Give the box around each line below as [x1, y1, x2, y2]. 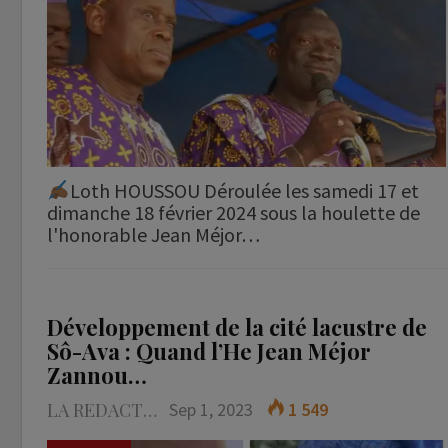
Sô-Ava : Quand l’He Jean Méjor [47, 335, 371, 366]
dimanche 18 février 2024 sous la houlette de [47, 199, 420, 225]
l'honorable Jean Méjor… [47, 221, 260, 247]
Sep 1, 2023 [169, 397, 253, 421]
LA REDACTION [143, 397, 157, 422]
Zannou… [47, 359, 147, 390]
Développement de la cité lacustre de [47, 311, 427, 342]
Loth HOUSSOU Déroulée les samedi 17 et [69, 177, 419, 203]
